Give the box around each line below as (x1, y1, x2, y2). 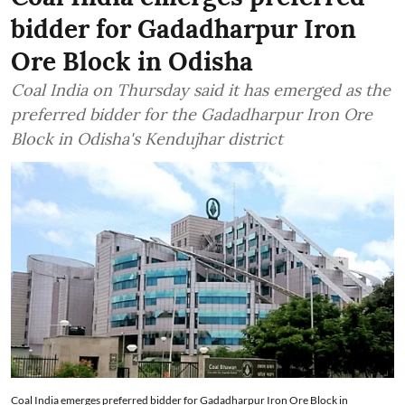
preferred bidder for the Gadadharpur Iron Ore (11, 104, 372, 126)
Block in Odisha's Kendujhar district (11, 128, 283, 150)
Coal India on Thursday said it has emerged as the (11, 80, 391, 101)
